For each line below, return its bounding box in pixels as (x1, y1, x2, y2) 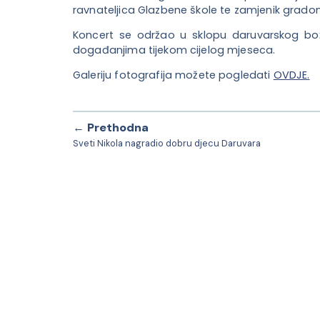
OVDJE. (273, 68, 310, 83)
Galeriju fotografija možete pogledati (73, 68, 274, 83)
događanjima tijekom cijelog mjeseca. (73, 42, 276, 57)
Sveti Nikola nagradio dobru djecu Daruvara (73, 136, 261, 149)
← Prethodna (73, 119, 149, 135)
